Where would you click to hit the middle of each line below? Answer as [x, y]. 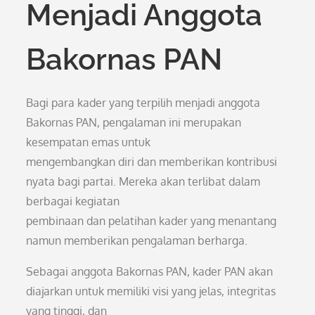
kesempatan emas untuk [89, 142]
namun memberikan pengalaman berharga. [137, 240]
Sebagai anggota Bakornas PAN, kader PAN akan [150, 271]
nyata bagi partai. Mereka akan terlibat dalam [143, 181]
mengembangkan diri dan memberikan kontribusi [152, 162]
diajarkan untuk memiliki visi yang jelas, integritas [151, 291]
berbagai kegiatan [73, 201]
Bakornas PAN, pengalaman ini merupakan [134, 122]
